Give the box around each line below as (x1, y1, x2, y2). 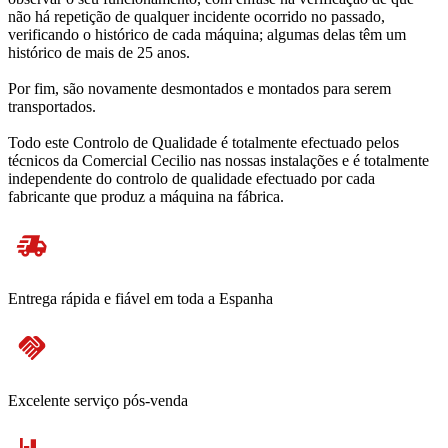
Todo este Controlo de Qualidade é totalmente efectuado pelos (8, 134, 399, 152)
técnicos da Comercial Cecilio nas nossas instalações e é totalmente (8, 152, 429, 170)
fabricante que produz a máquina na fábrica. (8, 188, 284, 206)
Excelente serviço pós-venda (8, 392, 188, 410)
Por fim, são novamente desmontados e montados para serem (8, 80, 391, 98)
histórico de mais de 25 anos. (8, 44, 190, 62)
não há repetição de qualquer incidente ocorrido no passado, (8, 8, 385, 26)
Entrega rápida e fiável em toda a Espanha (8, 290, 273, 308)
